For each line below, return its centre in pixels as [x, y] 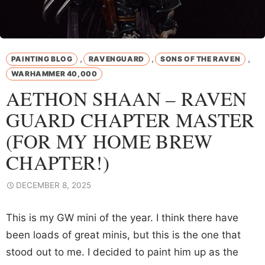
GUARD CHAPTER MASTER [130, 119]
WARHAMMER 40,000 [54, 74]
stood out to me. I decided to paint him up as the [122, 252]
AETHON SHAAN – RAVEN [127, 98]
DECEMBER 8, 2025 [54, 185]
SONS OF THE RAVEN [200, 59]
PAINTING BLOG [42, 59]
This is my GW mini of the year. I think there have [122, 217]
